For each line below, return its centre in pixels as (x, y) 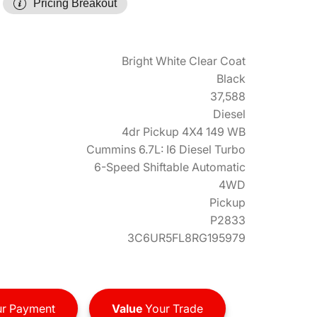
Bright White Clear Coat (184, 61)
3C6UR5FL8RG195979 (186, 238)
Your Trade (172, 308)
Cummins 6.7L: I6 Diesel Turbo (166, 149)
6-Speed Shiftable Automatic (170, 167)
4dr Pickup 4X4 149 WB (184, 132)
